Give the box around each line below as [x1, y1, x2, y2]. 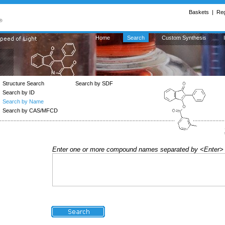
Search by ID [3, 89, 35, 95]
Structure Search [3, 80, 44, 86]
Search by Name [3, 98, 44, 104]
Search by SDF [75, 80, 113, 86]
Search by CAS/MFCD [3, 107, 58, 114]
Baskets [189, 9, 209, 15]
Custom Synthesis [162, 35, 206, 41]
